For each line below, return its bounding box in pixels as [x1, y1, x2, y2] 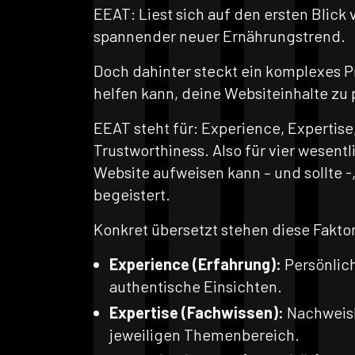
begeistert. [94, 185, 170, 204]
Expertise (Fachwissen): [109, 303, 284, 322]
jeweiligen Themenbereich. [109, 325, 300, 344]
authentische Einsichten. [109, 277, 282, 296]
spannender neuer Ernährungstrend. [94, 26, 345, 45]
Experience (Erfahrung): [109, 254, 281, 273]
